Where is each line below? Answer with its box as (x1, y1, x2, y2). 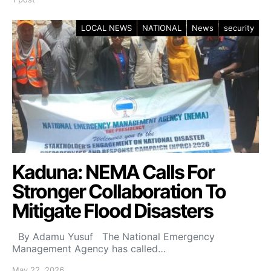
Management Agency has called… (12, 243, 166, 255)
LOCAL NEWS (81, 23, 132, 33)
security (224, 23, 254, 33)
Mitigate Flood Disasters (12, 199, 213, 223)
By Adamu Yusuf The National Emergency (12, 230, 215, 243)
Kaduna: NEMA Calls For (12, 160, 214, 184)
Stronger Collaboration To (12, 180, 226, 203)
